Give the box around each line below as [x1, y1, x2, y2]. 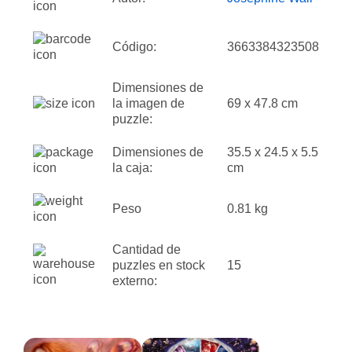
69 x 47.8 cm [227, 96, 298, 110]
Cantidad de [112, 242, 181, 256]
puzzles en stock [112, 258, 205, 272]
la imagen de [112, 96, 185, 110]
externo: [112, 273, 157, 288]
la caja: [112, 160, 152, 174]
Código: [112, 39, 156, 53]
